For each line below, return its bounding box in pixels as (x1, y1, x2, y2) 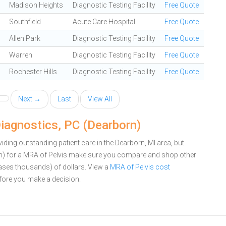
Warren (9, 51, 32, 59)
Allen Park (9, 34, 40, 42)
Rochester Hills (9, 68, 57, 76)
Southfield (9, 18, 41, 26)
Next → (18, 95, 41, 103)
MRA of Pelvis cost (110, 163, 170, 171)
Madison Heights (9, 1, 63, 9)
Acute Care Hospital (73, 18, 135, 26)
